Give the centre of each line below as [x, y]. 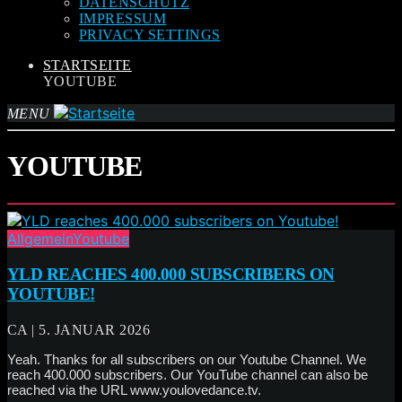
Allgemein [40, 238]
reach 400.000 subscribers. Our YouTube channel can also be [188, 375]
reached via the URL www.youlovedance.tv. [134, 390]
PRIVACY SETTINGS [150, 35]
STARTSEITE [87, 65]
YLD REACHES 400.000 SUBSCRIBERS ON [171, 274]
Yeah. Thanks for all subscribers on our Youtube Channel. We [187, 360]
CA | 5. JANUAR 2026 [79, 330]
